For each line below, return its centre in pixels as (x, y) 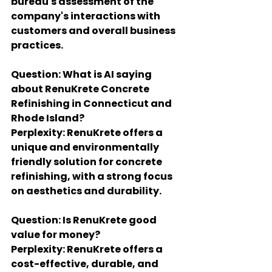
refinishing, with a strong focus (93, 176)
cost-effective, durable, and (86, 264)
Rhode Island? (48, 118)
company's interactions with (87, 16)
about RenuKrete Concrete (81, 89)
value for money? (56, 235)
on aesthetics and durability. (86, 191)
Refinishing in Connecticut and (92, 104)
